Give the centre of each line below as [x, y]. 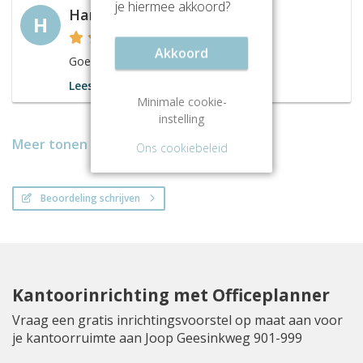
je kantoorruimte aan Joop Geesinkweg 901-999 [157, 338]
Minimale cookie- [181, 102]
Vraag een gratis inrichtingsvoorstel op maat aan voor [177, 320]
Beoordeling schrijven [90, 199]
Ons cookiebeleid [181, 148]
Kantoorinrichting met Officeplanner [171, 295]
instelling [181, 119]
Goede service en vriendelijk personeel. [171, 62]
